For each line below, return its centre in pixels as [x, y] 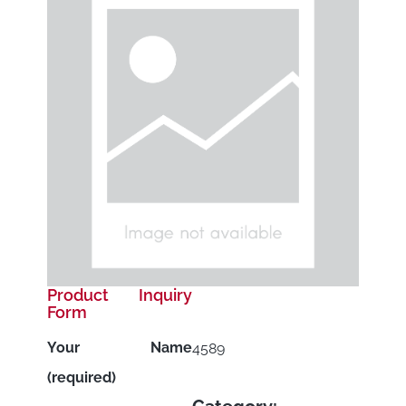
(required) [82, 378]
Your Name [120, 348]
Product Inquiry [120, 295]
